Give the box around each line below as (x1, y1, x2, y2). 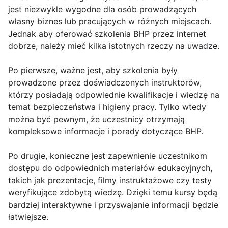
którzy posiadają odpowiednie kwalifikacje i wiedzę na (8, 90, 219, 100)
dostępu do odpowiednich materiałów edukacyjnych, (8, 163, 212, 174)
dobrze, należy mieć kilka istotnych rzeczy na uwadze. (8, 41, 219, 51)
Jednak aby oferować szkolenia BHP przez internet (8, 28, 206, 39)
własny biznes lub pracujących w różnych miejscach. (8, 16, 211, 27)
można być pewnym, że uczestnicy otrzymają (8, 114, 185, 125)
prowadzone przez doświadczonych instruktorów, (8, 77, 202, 88)
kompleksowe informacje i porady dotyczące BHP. (8, 126, 203, 137)
